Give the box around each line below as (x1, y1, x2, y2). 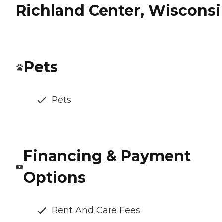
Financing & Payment (23, 147, 191, 166)
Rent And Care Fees (52, 205, 140, 216)
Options (23, 168, 86, 187)
